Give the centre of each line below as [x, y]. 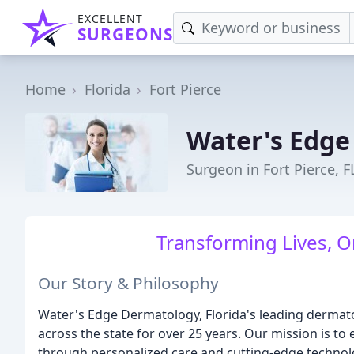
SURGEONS [125, 34]
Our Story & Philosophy [128, 282]
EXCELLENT [110, 19]
